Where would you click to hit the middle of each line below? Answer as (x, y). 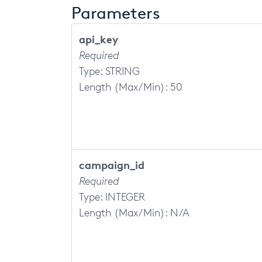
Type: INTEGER (112, 196)
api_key (99, 39)
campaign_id (112, 165)
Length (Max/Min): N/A (134, 212)
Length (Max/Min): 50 (131, 87)
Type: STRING (109, 71)
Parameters (116, 13)
